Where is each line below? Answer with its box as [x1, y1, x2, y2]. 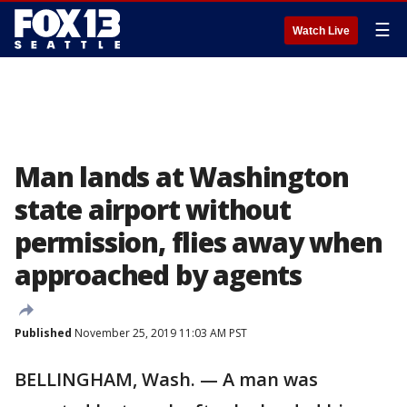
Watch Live [293, 25, 350, 37]
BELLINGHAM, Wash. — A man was [15, 367, 318, 392]
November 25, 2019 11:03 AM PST [72, 325, 247, 341]
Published [15, 325, 72, 341]
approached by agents [15, 256, 302, 293]
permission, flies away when [15, 223, 382, 261]
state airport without [15, 191, 291, 228]
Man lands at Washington [15, 158, 349, 195]
